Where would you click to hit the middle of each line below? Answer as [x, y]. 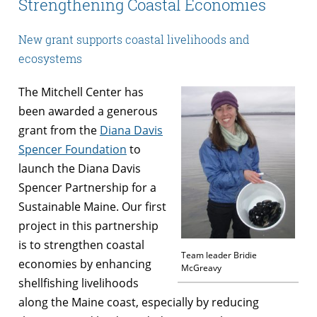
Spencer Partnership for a [87, 187]
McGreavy [201, 267]
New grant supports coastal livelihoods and [134, 39]
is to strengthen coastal [81, 244]
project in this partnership [88, 225]
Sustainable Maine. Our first [92, 206]
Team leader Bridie [219, 255]
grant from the [59, 130]
